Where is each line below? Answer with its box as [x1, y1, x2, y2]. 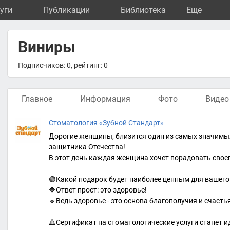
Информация [80, 94, 130, 104]
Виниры [18, 38, 75, 56]
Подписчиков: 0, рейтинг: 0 [18, 61, 108, 69]
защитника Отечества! [49, 143, 125, 151]
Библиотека [121, 5, 166, 15]
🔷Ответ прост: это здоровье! [49, 186, 147, 194]
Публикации [43, 5, 90, 15]
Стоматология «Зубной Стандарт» [49, 119, 164, 127]
